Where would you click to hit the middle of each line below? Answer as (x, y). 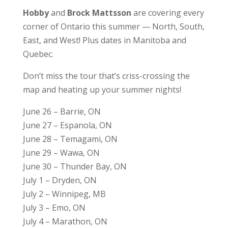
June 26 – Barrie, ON (62, 111)
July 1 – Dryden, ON (60, 180)
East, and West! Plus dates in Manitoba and (104, 40)
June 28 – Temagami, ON (70, 139)
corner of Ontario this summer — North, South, (113, 26)
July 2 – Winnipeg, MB (64, 194)
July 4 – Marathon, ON (65, 221)
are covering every (167, 12)
